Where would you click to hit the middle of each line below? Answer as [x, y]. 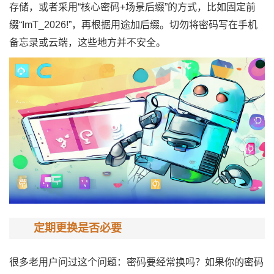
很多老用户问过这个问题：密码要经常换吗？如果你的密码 [136, 262]
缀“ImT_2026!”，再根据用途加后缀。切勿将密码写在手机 [133, 25]
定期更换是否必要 [78, 228]
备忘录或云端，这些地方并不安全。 [87, 43]
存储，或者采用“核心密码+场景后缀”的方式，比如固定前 [132, 7]
